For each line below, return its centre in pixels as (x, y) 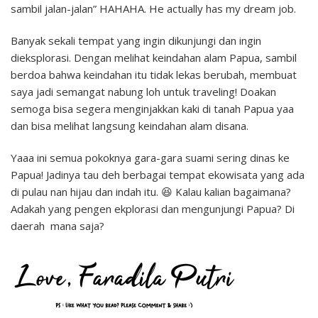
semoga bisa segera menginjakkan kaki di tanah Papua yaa (152, 108)
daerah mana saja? (57, 225)
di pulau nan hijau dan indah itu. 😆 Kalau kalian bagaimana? (151, 191)
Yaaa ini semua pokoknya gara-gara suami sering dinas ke (150, 157)
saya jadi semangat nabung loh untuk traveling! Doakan (143, 91)
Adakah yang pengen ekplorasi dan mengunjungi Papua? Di (153, 208)
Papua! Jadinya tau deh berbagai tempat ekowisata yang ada (158, 174)
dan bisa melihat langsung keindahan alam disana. (130, 125)
